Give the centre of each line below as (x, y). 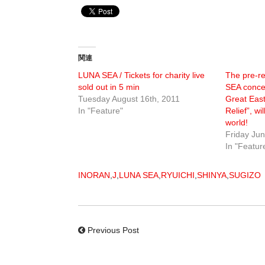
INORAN (94, 175)
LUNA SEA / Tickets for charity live (141, 75)
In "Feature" (101, 111)
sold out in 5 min (109, 87)
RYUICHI (178, 175)
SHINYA (212, 175)
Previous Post (113, 230)
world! (236, 123)
